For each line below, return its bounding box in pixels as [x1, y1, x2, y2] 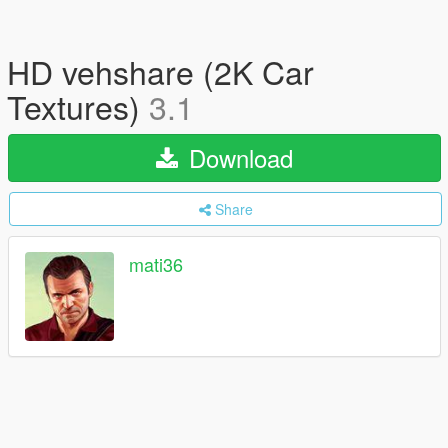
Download [182, 140, 293, 175]
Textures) [7, 83, 149, 129]
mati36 [129, 251, 183, 278]
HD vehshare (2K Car [7, 48, 314, 94]
